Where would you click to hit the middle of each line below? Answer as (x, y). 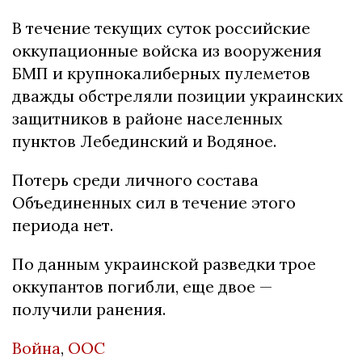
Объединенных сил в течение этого (154, 202)
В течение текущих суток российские (161, 27)
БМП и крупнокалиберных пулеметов (161, 73)
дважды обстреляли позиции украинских (178, 95)
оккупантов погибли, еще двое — (142, 286)
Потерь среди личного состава (135, 179)
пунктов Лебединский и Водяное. (144, 141)
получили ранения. (89, 309)
